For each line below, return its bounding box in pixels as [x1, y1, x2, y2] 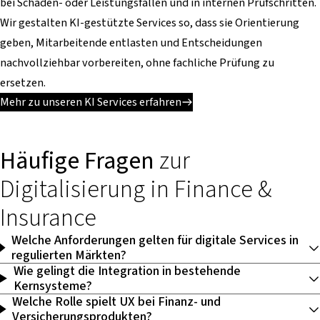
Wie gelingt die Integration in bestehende [13, 261, 241, 281]
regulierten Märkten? [11, 246, 127, 265]
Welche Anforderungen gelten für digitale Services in [11, 231, 299, 250]
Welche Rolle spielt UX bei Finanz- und [12, 292, 221, 311]
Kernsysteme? [13, 276, 92, 296]
